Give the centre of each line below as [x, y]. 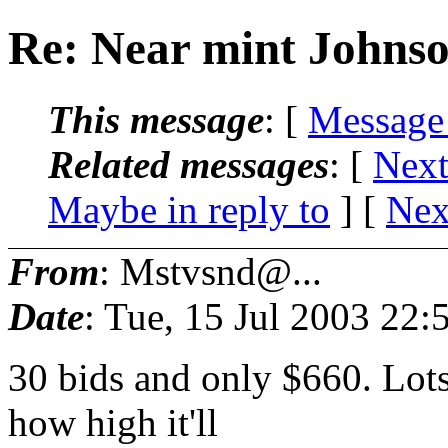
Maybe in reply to [189, 209]
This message [156, 119]
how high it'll [113, 422]
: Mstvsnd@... [210, 271]
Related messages [188, 164]
